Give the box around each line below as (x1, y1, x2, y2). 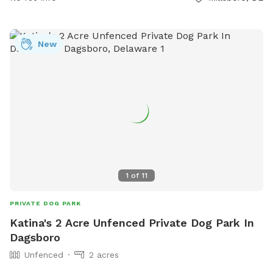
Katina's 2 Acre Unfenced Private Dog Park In (10, 216, 254, 230)
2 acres (89, 250, 119, 260)
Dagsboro (10, 231, 60, 244)
